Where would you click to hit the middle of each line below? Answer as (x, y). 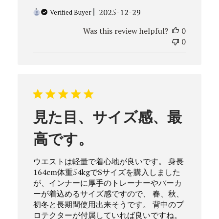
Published (136, 11)
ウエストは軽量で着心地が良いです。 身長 (108, 161)
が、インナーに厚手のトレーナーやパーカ (107, 183)
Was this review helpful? (126, 31)
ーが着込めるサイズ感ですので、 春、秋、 (108, 193)
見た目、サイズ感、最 (107, 117)
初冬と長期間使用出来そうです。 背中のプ (108, 204)
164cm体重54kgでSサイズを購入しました (107, 172)
